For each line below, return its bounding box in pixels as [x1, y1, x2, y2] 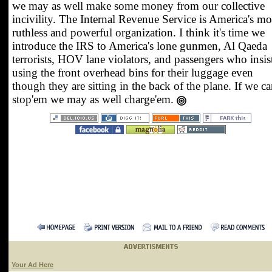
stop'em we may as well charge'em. [12, 93, 177, 106]
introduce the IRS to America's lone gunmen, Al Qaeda [12, 39, 267, 52]
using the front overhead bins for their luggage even [12, 66, 253, 79]
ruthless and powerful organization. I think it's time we [12, 26, 265, 39]
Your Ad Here [12, 261, 53, 268]
